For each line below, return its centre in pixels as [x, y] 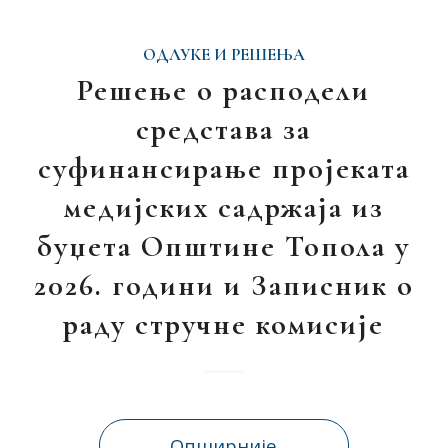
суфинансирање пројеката [223, 168]
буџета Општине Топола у [224, 246]
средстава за [224, 129]
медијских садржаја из [223, 207]
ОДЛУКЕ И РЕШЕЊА [223, 55]
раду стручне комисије [224, 324]
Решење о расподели [224, 90]
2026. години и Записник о [223, 285]
